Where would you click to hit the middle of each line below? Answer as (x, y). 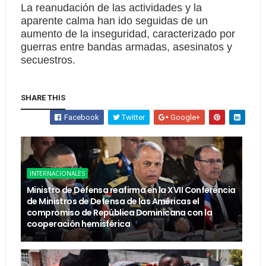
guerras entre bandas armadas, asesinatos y (126, 47)
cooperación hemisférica (78, 224)
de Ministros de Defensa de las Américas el (113, 201)
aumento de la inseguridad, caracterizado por (128, 34)
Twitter (133, 117)
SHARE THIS (43, 98)
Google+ (185, 117)
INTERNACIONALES (57, 173)
